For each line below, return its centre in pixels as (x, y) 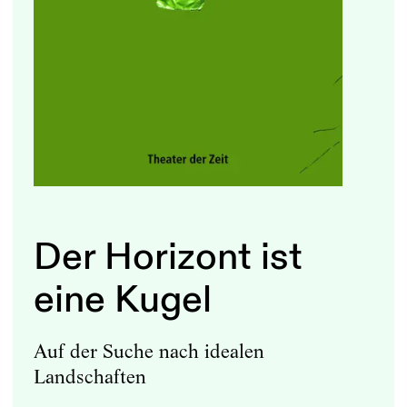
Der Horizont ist (168, 258)
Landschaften (89, 376)
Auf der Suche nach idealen (149, 351)
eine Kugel (122, 300)
